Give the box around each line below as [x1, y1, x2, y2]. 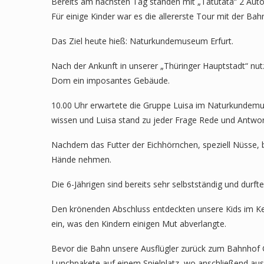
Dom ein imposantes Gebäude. [51, 74, 170, 86]
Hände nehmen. [51, 153, 111, 165]
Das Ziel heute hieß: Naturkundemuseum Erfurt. [51, 35, 233, 47]
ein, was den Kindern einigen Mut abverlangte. [51, 217, 226, 229]
